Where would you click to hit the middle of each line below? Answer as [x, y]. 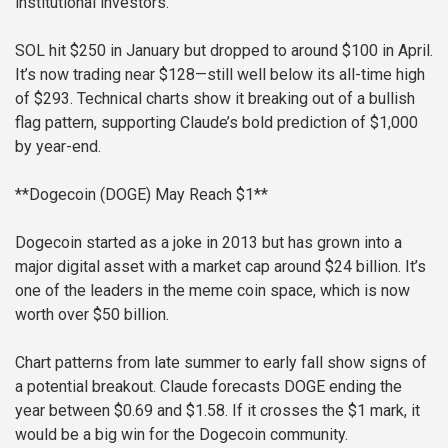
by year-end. [58, 147]
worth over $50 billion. [92, 315]
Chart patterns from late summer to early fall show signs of [221, 363]
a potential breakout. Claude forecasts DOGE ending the [208, 387]
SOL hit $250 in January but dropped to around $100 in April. [224, 51]
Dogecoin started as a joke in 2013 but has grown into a [208, 243]
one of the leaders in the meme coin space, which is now [212, 291]
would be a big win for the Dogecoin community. [181, 435]
